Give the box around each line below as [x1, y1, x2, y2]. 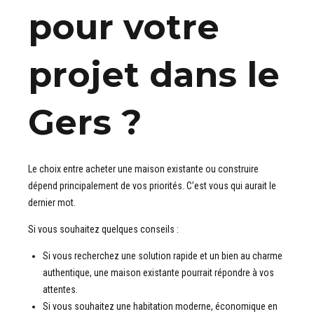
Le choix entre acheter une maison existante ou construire [28, 163, 259, 175]
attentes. [43, 283, 78, 295]
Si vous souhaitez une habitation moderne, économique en [43, 300, 278, 312]
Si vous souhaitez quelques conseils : [28, 223, 179, 235]
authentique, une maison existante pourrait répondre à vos [43, 266, 274, 278]
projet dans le [28, 54, 280, 96]
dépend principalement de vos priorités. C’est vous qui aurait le [28, 179, 276, 191]
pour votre [28, 6, 219, 48]
